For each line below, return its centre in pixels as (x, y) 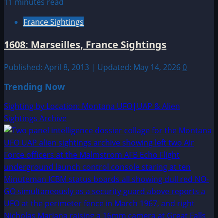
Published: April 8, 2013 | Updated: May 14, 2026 (93, 67)
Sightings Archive (35, 118)
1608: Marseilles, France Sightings (85, 45)
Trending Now (34, 87)
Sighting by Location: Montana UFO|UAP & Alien (92, 106)
